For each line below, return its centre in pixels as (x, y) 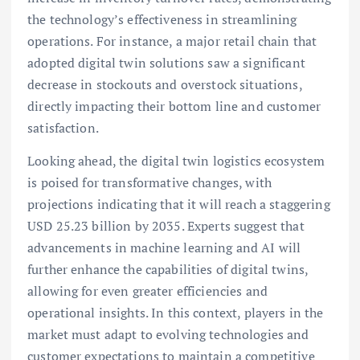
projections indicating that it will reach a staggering (179, 204)
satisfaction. (63, 127)
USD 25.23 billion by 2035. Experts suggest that (166, 225)
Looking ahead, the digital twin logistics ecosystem (176, 160)
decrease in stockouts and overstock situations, (165, 84)
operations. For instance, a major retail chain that (172, 41)
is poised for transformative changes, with (149, 182)
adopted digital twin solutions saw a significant (166, 62)
